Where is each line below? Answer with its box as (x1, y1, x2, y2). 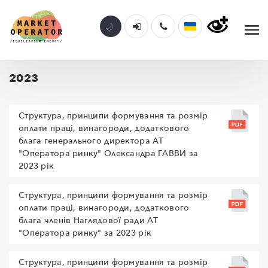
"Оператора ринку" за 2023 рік (19, 227, 152, 239)
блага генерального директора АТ (19, 135, 164, 147)
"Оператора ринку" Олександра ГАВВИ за (19, 148, 199, 159)
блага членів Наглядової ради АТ (19, 215, 159, 226)
